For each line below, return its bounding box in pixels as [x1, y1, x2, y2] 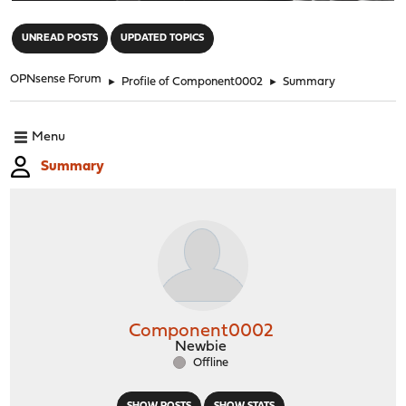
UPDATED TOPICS [121, 33, 205, 43]
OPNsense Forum [10, 72, 102, 85]
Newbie [175, 339, 227, 354]
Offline [190, 356, 228, 369]
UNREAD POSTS [22, 33, 99, 43]
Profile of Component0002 [121, 75, 264, 88]
